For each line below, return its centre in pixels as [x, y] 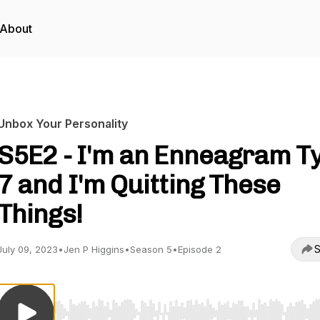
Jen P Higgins [94, 249]
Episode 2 [200, 249]
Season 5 [151, 249]
